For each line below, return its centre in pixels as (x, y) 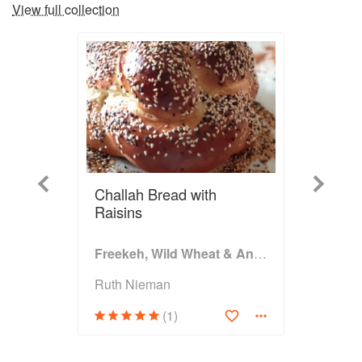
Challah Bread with (156, 194)
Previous (58, 183)
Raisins (118, 211)
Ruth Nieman (133, 284)
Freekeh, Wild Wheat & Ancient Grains (260, 253)
